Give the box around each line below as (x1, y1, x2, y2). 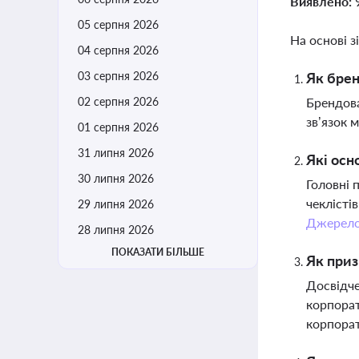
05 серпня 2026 (78, 18, 159, 31)
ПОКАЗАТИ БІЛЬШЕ (111, 246, 204, 258)
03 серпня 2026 (78, 69, 159, 83)
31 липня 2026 (78, 146, 154, 159)
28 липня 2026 (78, 223, 154, 236)
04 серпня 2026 (78, 43, 159, 57)
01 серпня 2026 (78, 120, 159, 134)
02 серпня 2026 (78, 95, 159, 108)
